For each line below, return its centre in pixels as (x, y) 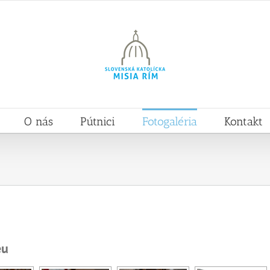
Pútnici (97, 121)
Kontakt (243, 121)
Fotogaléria (169, 121)
